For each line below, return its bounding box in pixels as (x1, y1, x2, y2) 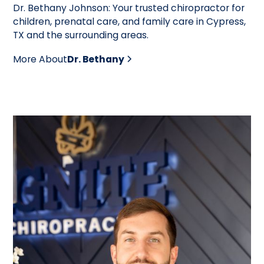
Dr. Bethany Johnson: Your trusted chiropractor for (13, 1, 245, 15)
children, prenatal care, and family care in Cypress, (13, 15, 246, 29)
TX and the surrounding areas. (13, 28, 149, 42)
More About (13, 52, 68, 66)
